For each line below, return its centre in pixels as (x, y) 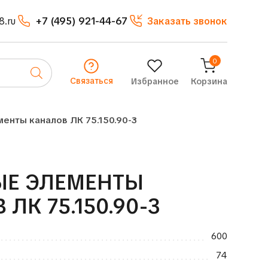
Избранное (155, 81)
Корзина (209, 81)
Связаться (91, 81)
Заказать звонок (187, 21)
